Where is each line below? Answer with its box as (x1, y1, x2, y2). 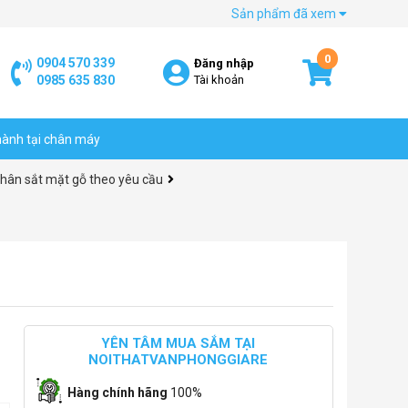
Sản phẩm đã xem (231, 6, 339, 21)
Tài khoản (193, 73, 244, 87)
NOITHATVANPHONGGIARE (88, 352, 269, 368)
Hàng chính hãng (66, 384, 170, 400)
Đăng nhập (193, 56, 254, 70)
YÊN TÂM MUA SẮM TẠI (101, 335, 256, 352)
